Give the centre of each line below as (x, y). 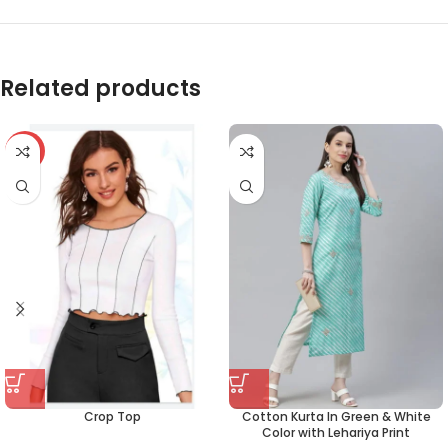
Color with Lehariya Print (336, 433)
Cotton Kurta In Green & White (336, 417)
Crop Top (112, 417)
